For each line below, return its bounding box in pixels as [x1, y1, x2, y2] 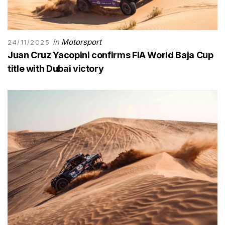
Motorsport [61, 37, 101, 47]
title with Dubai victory [8, 63, 104, 74]
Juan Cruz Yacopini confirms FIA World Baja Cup [8, 49, 213, 60]
